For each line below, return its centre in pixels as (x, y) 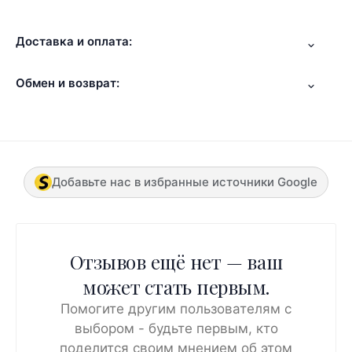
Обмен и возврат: (68, 82)
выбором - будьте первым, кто (176, 329)
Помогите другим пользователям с (176, 309)
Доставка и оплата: (74, 42)
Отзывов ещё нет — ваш (176, 262)
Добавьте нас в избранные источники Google (185, 182)
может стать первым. (176, 287)
